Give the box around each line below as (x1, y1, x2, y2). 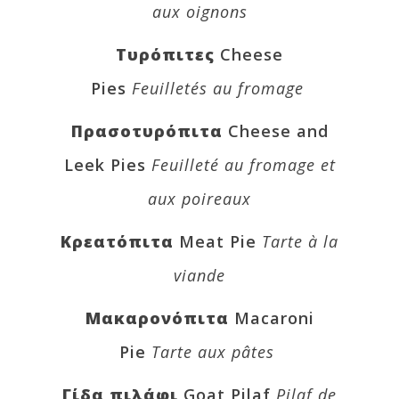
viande (174, 264, 225, 286)
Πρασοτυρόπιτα (70, 119, 228, 142)
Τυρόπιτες (116, 43, 220, 65)
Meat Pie (179, 230, 262, 252)
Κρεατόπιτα (61, 230, 179, 252)
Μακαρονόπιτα (85, 306, 234, 329)
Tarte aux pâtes (151, 340, 274, 362)
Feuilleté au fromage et (151, 153, 336, 175)
